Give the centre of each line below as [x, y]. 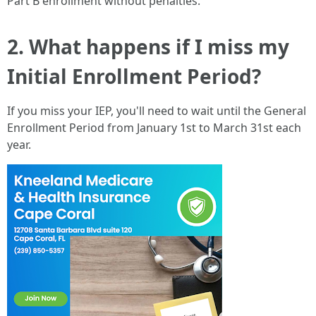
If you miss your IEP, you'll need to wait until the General [157, 111]
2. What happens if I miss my [148, 47]
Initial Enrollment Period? [134, 76]
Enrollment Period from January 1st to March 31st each [154, 128]
